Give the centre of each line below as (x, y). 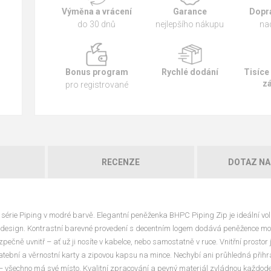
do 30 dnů (97, 24)
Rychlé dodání (190, 72)
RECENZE (121, 162)
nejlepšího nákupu (190, 24)
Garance (190, 11)
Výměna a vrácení (96, 11)
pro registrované (96, 85)
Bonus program (96, 72)
